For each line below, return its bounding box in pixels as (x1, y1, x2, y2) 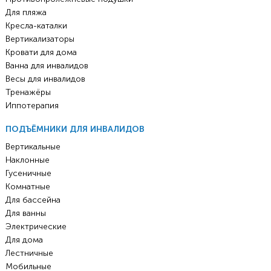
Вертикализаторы (5, 34, 74, 45)
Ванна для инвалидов (5, 60, 88, 71)
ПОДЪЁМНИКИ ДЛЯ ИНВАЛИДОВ (5, 124, 145, 135)
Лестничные (5, 248, 53, 259)
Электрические (5, 221, 67, 232)
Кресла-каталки (5, 21, 67, 31)
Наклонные (5, 155, 50, 166)
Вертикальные (5, 142, 60, 152)
